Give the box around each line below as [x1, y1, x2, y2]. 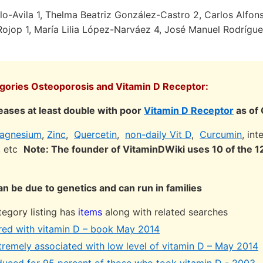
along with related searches [102, 206, 228, 218]
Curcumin [200, 129, 242, 140]
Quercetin [74, 129, 117, 140]
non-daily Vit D [125, 129, 191, 140]
